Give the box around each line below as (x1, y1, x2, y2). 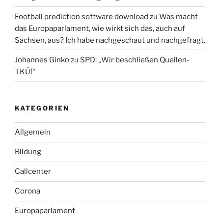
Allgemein (15, 128, 51, 137)
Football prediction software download (15, 12, 148, 21)
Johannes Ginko (15, 55, 69, 64)
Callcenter (15, 167, 51, 176)
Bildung (15, 147, 41, 157)
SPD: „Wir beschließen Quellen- (80, 55, 190, 64)
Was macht (159, 12, 198, 21)
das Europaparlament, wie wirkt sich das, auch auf (15, 24, 185, 33)
